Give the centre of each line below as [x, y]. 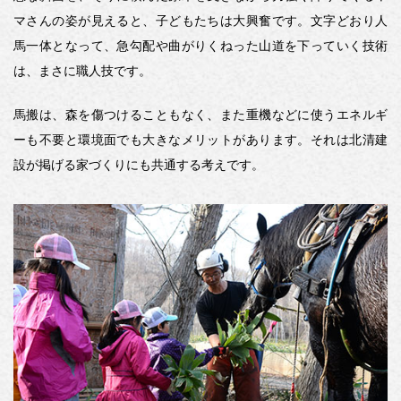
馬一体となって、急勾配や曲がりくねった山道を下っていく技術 [200, 45]
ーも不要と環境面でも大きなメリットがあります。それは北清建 [200, 139]
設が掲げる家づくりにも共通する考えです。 [139, 164]
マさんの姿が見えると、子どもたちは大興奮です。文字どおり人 [200, 20]
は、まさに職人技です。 [82, 70]
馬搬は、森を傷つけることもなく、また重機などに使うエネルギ [200, 114]
